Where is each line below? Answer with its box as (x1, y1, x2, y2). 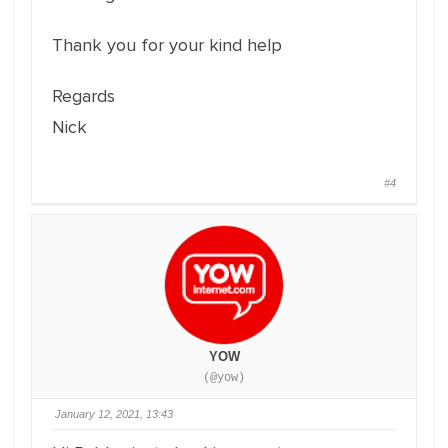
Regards (52, 85, 115, 107)
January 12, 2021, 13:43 (55, 408, 173, 420)
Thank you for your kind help (52, 34, 282, 56)
